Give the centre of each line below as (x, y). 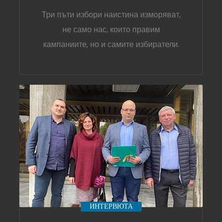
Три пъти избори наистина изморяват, (111, 14)
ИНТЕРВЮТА (111, 206)
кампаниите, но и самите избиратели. (111, 44)
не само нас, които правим (111, 29)
